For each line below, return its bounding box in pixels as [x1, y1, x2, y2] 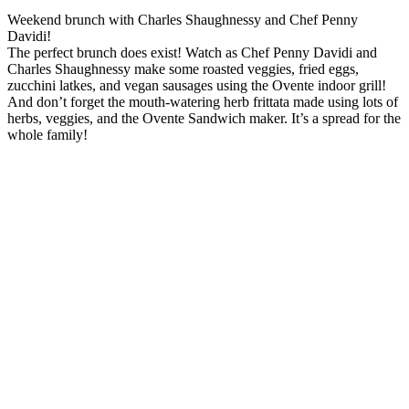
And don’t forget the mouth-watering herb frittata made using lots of [7, 94, 398, 110]
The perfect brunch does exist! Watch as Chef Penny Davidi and [7, 45, 377, 61]
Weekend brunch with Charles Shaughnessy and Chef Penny [7, 12, 358, 28]
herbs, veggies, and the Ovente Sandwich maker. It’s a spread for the [7, 110, 401, 127]
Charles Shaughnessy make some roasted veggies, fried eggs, [7, 61, 359, 78]
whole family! [7, 127, 88, 143]
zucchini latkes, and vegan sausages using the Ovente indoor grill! [7, 78, 386, 94]
